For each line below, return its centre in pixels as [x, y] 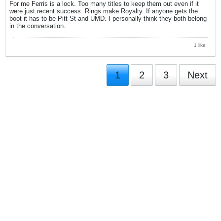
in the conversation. [37, 26]
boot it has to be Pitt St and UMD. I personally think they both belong [108, 18]
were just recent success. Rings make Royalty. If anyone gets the [104, 11]
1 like [200, 45]
